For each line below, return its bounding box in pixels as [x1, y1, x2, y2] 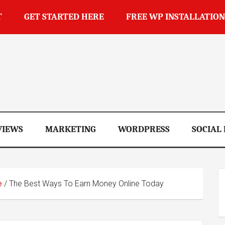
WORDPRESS [118, 124, 170, 135]
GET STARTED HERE [24, 12, 104, 22]
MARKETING [45, 124, 96, 135]
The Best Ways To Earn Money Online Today [7, 179, 164, 188]
